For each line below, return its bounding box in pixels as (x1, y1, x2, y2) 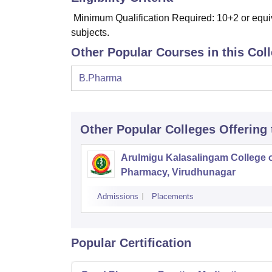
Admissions (97, 192, 138, 201)
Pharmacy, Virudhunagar (121, 167, 236, 177)
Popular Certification (71, 236, 191, 250)
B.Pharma (79, 73, 122, 83)
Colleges (165, 123, 216, 136)
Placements (152, 192, 194, 201)
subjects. (71, 27, 109, 38)
